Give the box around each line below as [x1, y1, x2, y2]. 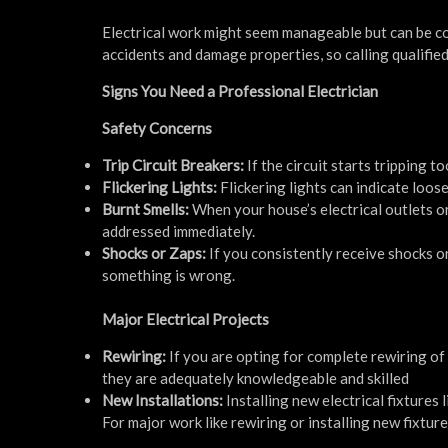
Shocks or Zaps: [102, 243, 209, 262]
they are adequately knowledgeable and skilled [102, 368, 409, 387]
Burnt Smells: [102, 199, 192, 218]
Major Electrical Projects [102, 309, 269, 328]
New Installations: [102, 390, 223, 409]
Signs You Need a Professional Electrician [102, 81, 378, 100]
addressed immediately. [102, 221, 255, 240]
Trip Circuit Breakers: [102, 155, 247, 174]
